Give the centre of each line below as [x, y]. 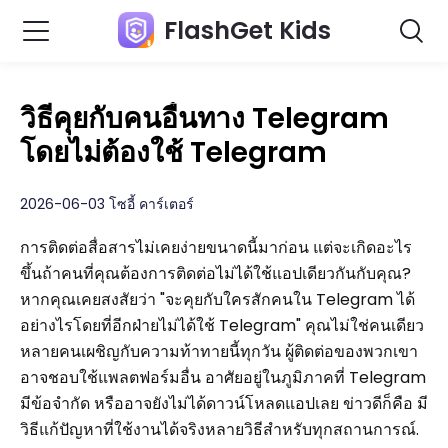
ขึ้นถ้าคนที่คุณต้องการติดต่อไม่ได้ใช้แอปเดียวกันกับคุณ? [215, 273]
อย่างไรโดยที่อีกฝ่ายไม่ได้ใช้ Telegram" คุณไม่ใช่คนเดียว [222, 325]
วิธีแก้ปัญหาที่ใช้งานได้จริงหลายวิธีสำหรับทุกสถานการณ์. [219, 429]
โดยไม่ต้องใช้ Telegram [173, 152]
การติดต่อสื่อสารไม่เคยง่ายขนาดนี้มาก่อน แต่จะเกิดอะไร [216, 247]
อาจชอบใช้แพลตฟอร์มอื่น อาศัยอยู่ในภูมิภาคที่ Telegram [223, 377]
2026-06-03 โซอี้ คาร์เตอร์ [107, 204]
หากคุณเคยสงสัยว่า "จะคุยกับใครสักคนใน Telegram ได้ [217, 299]
